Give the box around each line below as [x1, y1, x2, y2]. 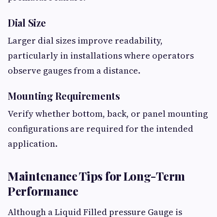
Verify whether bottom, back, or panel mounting [8, 108, 208, 120]
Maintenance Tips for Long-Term [8, 168, 186, 184]
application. [8, 138, 58, 150]
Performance [8, 183, 78, 199]
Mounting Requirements [8, 89, 120, 103]
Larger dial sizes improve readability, [8, 34, 163, 47]
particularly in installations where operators [8, 49, 194, 62]
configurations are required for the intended [8, 123, 193, 135]
